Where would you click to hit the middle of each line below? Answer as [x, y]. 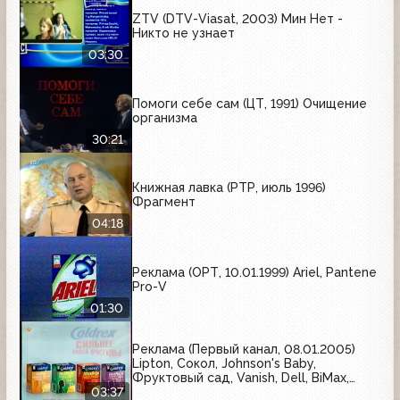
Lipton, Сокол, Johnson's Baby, [224, 364]
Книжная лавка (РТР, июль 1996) [229, 188]
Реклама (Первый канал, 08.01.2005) [244, 350]
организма [165, 117]
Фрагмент [164, 202]
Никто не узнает [183, 33]
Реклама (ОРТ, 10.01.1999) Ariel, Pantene [254, 272]
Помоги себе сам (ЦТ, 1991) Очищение [250, 103]
